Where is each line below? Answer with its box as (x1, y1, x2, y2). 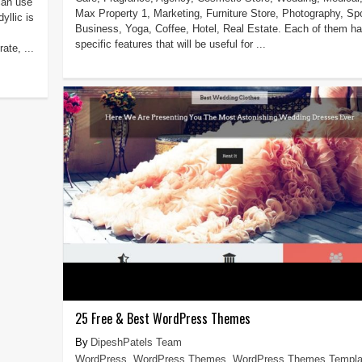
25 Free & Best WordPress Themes (74, 308, 250, 328)
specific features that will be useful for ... (74, 37, 266, 50)
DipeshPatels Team (90, 335, 182, 348)
